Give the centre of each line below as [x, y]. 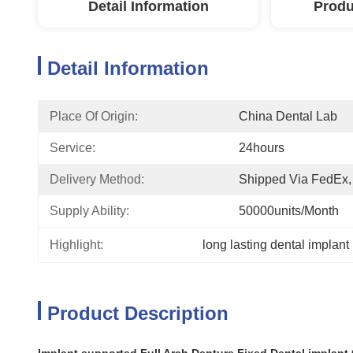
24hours [262, 148]
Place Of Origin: [94, 116]
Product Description [138, 313]
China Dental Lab [288, 116]
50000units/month [289, 211]
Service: [72, 148]
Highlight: [76, 245]
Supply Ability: [89, 211]
